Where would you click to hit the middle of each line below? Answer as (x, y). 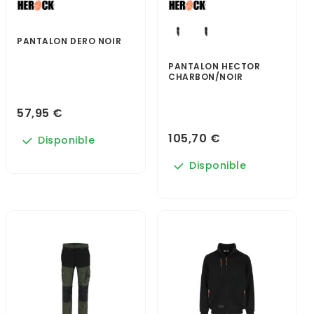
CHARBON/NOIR (206, 76)
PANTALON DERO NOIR (69, 41)
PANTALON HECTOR (214, 66)
